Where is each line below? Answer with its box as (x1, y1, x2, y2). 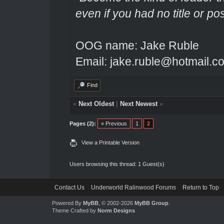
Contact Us (54, 183, 84, 191)
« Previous (100, 120, 127, 126)
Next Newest (119, 99, 157, 107)
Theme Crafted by (51, 207, 97, 213)
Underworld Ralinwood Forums (90, 183, 176, 191)
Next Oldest (78, 99, 114, 107)
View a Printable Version (81, 139, 139, 145)
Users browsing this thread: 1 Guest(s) (69, 160, 164, 167)
